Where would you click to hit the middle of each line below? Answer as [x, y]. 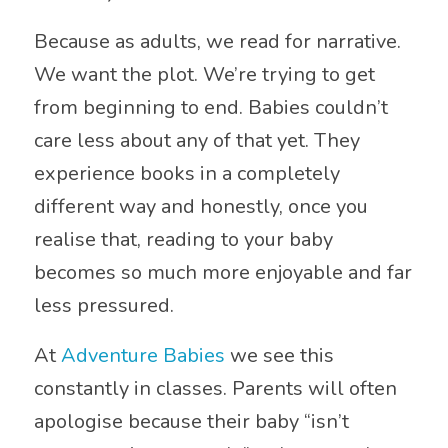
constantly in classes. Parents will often [215, 389]
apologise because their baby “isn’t [191, 422]
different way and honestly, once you [200, 207]
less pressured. [103, 306]
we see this [279, 356]
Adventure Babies [142, 356]
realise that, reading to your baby [183, 240]
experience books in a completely [186, 174]
